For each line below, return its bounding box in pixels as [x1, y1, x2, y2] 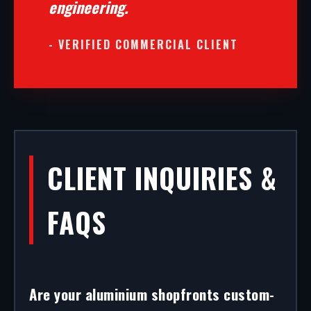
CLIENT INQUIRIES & [47, 157, 277, 199]
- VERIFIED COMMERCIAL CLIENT [49, 36, 238, 53]
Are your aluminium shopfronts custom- [29, 283, 275, 305]
